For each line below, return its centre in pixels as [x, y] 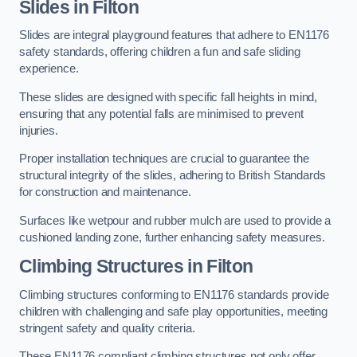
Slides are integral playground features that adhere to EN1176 [175, 35]
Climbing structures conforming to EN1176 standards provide [174, 294]
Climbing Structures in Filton [136, 267]
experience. [49, 69]
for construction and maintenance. [107, 192]
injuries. [40, 130]
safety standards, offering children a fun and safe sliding [160, 52]
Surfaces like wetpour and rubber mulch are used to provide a [175, 220]
